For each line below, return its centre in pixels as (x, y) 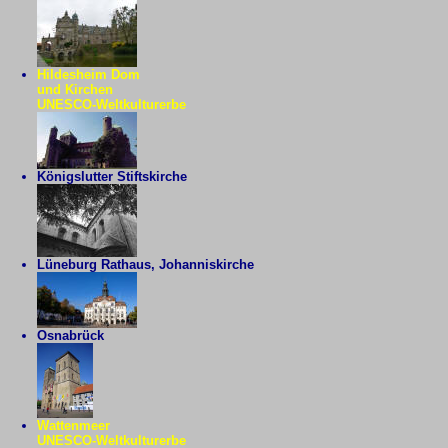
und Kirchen (74, 89)
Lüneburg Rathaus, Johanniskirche (145, 264)
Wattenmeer (73, 425)
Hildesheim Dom (88, 74)
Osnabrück (70, 335)
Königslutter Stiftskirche (111, 176)
